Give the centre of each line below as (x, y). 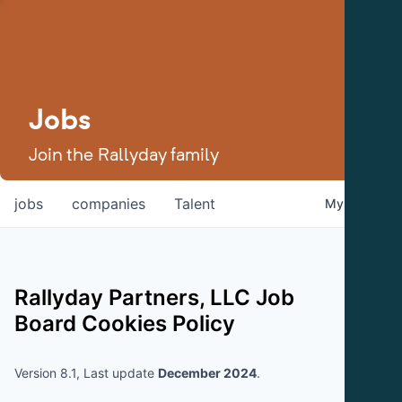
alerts (364, 203)
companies (109, 203)
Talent (195, 203)
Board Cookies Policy (125, 323)
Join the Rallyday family (124, 154)
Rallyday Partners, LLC (132, 297)
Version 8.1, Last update (86, 372)
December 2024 (207, 372)
